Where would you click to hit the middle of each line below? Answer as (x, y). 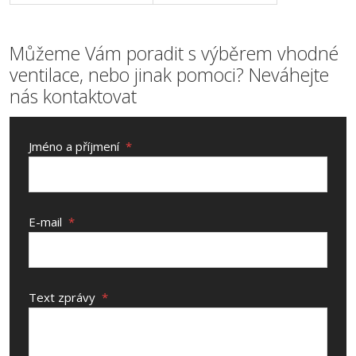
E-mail (47, 222)
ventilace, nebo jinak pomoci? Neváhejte (169, 75)
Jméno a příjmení (75, 146)
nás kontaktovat (73, 96)
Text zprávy (64, 297)
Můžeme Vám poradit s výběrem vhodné (174, 53)
